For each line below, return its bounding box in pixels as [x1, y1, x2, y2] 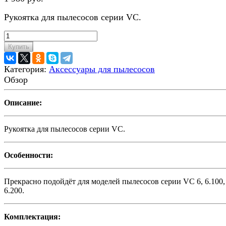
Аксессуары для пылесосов [49, 64, 155, 75]
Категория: [4, 64, 49, 75]
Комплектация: [4, 212, 61, 221]
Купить [8, 43, 29, 51]
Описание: [4, 98, 42, 107]
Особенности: [4, 151, 53, 160]
